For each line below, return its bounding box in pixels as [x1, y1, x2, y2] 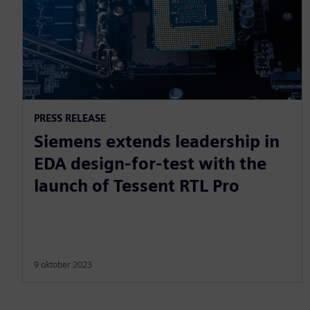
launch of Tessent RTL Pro [34, 175, 239, 196]
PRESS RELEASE [34, 111, 106, 124]
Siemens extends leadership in [34, 131, 280, 152]
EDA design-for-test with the [34, 153, 266, 174]
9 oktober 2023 [34, 259, 92, 270]
